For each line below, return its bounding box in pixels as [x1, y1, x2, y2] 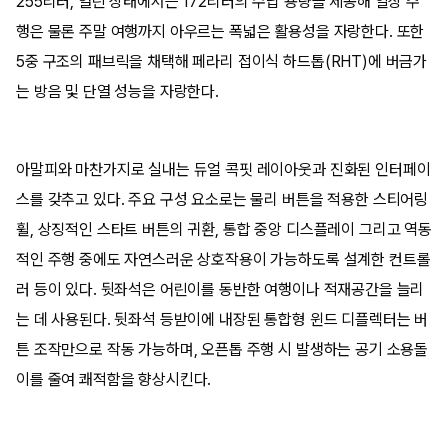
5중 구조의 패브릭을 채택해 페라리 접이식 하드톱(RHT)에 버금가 [16, 52, 428, 71]
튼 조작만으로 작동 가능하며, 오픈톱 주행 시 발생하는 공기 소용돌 [16, 340, 429, 359]
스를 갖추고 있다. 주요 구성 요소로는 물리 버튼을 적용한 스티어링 [16, 190, 429, 209]
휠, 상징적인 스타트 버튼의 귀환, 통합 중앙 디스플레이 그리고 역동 [16, 220, 432, 239]
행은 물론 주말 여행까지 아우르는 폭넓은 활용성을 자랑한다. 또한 [16, 22, 425, 41]
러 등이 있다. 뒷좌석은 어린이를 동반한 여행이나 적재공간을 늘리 [16, 280, 425, 299]
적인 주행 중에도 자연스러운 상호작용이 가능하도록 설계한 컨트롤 [16, 250, 431, 269]
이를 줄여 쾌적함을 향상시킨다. [16, 370, 212, 389]
